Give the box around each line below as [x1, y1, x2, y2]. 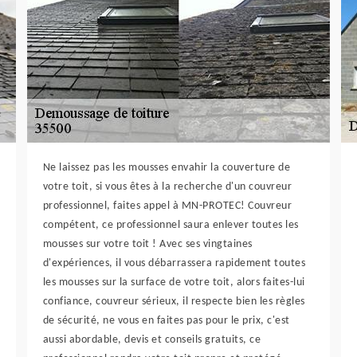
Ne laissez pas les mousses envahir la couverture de [42, 162, 291, 174]
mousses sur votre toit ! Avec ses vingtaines [42, 238, 253, 250]
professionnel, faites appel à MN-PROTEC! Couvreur [42, 200, 292, 212]
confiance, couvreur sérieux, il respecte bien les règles [42, 296, 305, 308]
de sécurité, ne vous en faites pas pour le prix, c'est [42, 315, 290, 327]
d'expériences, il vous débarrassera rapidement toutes [42, 257, 306, 269]
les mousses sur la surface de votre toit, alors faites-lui [42, 277, 305, 288]
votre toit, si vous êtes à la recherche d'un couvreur [42, 181, 292, 193]
